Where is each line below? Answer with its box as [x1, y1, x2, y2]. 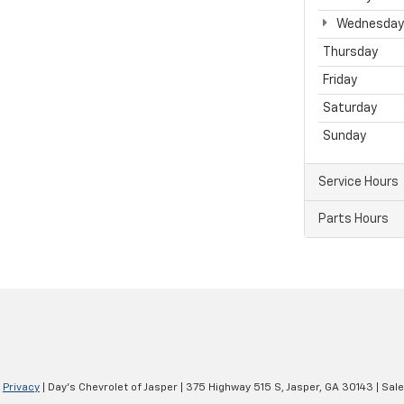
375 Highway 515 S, [183, 382, 284, 394]
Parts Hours [317, 213, 389, 226]
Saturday [322, 102, 377, 115]
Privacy [3, 382, 40, 394]
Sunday [322, 130, 366, 143]
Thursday [322, 46, 378, 60]
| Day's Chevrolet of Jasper [40, 382, 178, 394]
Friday [322, 74, 357, 87]
